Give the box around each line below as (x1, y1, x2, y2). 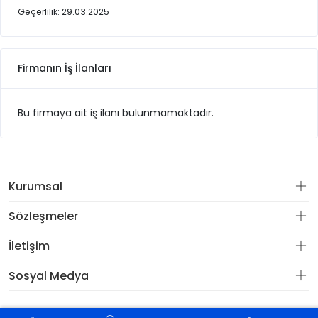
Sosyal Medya (9, 268, 89, 284)
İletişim (9, 238, 50, 254)
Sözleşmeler (9, 208, 78, 224)
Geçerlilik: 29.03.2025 (18, 6, 109, 18)
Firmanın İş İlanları (18, 61, 111, 75)
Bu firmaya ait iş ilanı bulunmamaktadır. (18, 106, 214, 120)
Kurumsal (9, 178, 62, 194)
